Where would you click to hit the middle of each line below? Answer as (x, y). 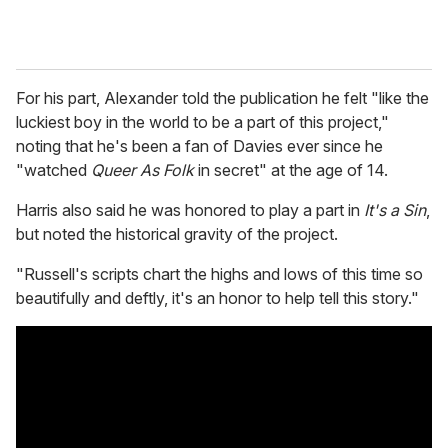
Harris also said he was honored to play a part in (190, 210)
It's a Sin (395, 210)
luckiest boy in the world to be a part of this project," (202, 122)
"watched (53, 170)
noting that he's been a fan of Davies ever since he (199, 146)
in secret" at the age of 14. (291, 170)
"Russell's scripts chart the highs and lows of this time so (219, 274)
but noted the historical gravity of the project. (177, 234)
